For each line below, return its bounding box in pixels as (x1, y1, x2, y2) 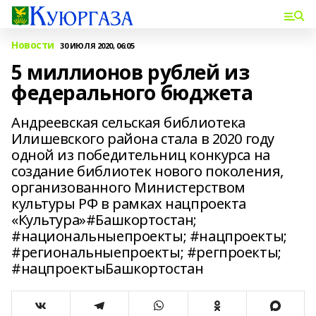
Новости (11, 38, 55, 51)
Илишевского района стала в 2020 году (11, 129, 274, 148)
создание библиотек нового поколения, (11, 162, 284, 181)
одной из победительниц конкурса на (11, 145, 270, 164)
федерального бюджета (11, 79, 253, 106)
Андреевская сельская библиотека (11, 113, 245, 132)
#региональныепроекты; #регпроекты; (11, 243, 281, 262)
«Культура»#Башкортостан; (11, 210, 197, 229)
